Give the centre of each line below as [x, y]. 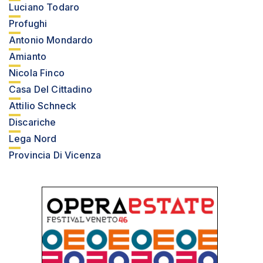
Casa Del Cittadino [50, 89]
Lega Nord [33, 139]
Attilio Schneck [43, 106]
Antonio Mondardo [51, 40]
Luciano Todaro [44, 7]
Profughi [28, 23]
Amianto [28, 56]
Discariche [33, 122]
